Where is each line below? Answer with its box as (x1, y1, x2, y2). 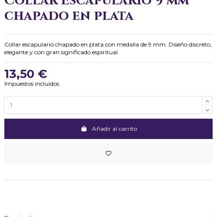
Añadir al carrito (92, 124, 137, 132)
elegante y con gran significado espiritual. (4, 48, 119, 56)
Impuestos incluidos (4, 79, 59, 87)
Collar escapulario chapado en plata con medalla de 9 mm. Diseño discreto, (4, 40, 212, 48)
